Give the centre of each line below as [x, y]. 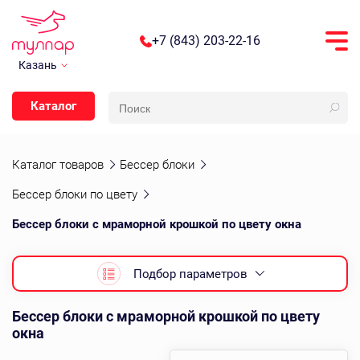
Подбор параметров [190, 274]
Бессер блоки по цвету [75, 194]
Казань [38, 65]
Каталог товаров [58, 165]
